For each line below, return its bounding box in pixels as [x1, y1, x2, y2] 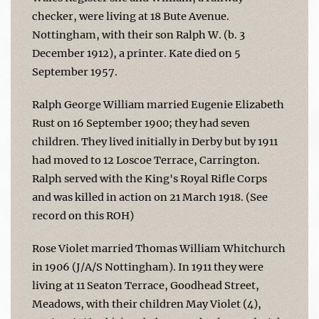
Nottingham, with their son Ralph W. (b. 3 [32, 28, 245, 41]
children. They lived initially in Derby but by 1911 [32, 135, 278, 148]
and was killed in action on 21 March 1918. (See [32, 190, 268, 204]
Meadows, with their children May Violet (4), [32, 297, 261, 310]
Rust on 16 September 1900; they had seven [32, 116, 250, 130]
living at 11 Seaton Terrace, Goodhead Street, [32, 278, 259, 292]
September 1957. [32, 65, 117, 78]
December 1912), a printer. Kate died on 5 [32, 46, 241, 60]
